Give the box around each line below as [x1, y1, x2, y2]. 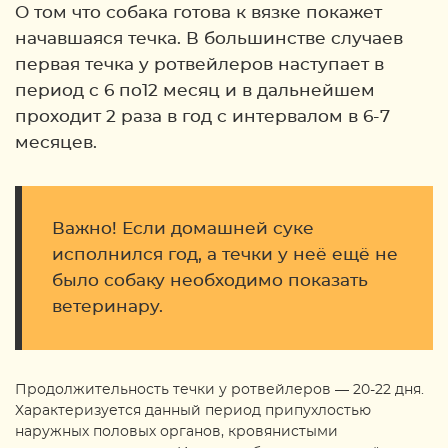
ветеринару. [52, 298, 163, 315]
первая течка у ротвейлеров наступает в [15, 56, 384, 73]
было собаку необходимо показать [52, 272, 368, 289]
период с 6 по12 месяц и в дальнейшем [15, 82, 375, 99]
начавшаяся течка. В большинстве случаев [15, 30, 403, 47]
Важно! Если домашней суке [52, 220, 314, 237]
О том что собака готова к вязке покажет [15, 4, 382, 21]
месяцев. [15, 134, 97, 151]
